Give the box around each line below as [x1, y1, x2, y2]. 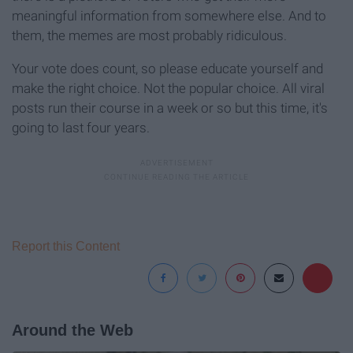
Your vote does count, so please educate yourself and [12, 61, 323, 77]
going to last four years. [12, 120, 150, 136]
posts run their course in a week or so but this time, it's [12, 100, 328, 117]
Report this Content [12, 240, 120, 254]
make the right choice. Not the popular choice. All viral [12, 80, 325, 97]
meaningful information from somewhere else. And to [12, 8, 326, 24]
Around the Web [12, 321, 133, 340]
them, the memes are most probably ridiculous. [12, 28, 287, 44]
